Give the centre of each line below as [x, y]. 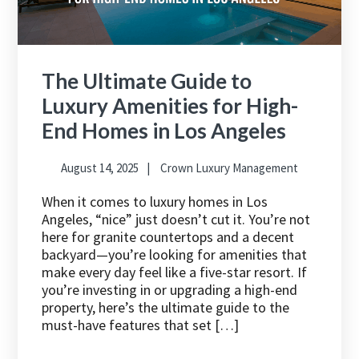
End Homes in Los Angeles [164, 131]
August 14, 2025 [100, 168]
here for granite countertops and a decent [168, 237]
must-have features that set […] [141, 325]
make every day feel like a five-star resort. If [175, 272]
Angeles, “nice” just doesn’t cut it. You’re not [176, 220]
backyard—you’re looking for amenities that [175, 255]
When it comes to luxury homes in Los [155, 202]
